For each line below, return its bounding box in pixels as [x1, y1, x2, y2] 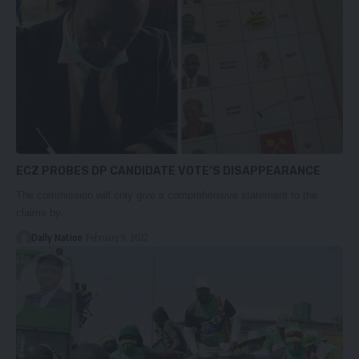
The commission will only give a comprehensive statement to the [16, 188, 317, 201]
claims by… [16, 206, 71, 219]
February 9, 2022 [85, 231, 148, 244]
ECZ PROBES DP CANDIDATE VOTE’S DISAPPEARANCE [16, 163, 321, 178]
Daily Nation [30, 231, 83, 244]
